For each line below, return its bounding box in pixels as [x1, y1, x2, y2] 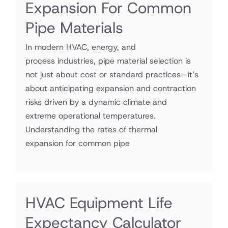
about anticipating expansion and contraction [25, 83, 196, 94]
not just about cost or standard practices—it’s [25, 69, 198, 80]
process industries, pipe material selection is [25, 55, 191, 66]
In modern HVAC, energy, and [25, 42, 136, 52]
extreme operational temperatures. [25, 110, 156, 121]
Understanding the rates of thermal [25, 124, 157, 135]
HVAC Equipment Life [25, 193, 173, 213]
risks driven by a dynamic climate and [25, 97, 167, 107]
